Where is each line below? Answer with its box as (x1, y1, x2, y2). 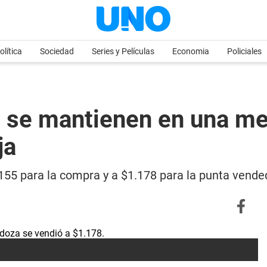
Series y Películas (92, 46, 154, 56)
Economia (172, 46, 209, 56)
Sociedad (40, 46, 74, 56)
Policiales (227, 46, 262, 56)
